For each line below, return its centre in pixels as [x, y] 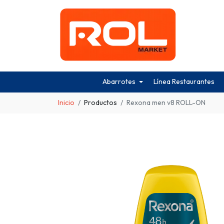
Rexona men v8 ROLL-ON [166, 103]
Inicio [66, 103]
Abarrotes [119, 82]
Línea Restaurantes [184, 82]
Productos [100, 103]
